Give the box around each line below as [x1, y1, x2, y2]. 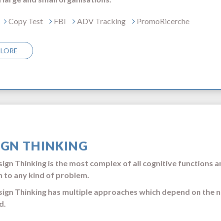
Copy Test [7, 16, 43, 26]
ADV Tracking [75, 16, 126, 26]
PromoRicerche [135, 16, 189, 26]
